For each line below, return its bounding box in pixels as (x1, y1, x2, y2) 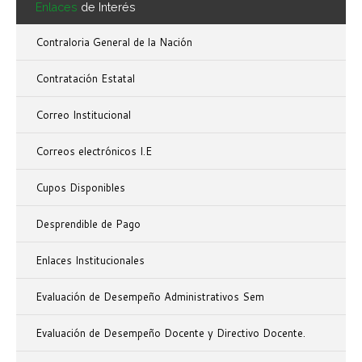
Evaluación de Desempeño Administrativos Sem (36, 289, 264, 305)
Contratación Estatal (36, 71, 135, 86)
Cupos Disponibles (36, 180, 125, 196)
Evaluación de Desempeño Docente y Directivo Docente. (36, 326, 305, 341)
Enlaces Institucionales (36, 253, 145, 268)
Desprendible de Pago (36, 217, 141, 232)
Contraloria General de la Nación (36, 35, 192, 50)
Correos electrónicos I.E (36, 144, 152, 159)
